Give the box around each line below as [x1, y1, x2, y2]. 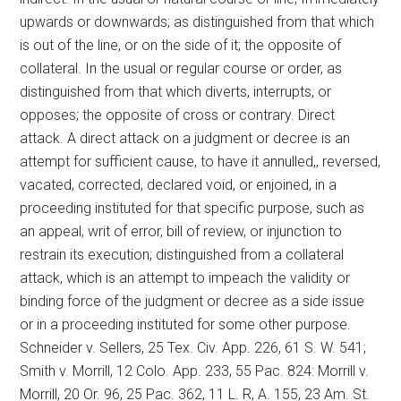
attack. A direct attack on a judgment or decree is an [20, 130, 351, 147]
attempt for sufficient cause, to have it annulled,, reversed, [20, 153, 381, 170]
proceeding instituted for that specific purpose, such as [20, 200, 365, 217]
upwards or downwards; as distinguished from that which [20, 13, 375, 30]
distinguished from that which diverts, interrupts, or [20, 83, 332, 100]
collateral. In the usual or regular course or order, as [20, 60, 343, 77]
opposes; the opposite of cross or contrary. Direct [20, 107, 336, 124]
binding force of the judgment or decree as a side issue [20, 293, 365, 310]
